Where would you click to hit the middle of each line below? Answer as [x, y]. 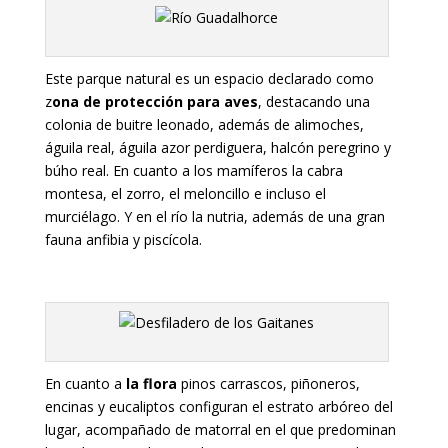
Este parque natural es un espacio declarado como [209, 78]
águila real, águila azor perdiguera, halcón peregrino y [217, 147]
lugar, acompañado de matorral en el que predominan [220, 429]
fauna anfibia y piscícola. [123, 239]
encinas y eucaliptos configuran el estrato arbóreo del [218, 406]
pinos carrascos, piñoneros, [268, 383]
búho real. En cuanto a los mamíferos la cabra [193, 170]
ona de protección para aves [154, 101]
